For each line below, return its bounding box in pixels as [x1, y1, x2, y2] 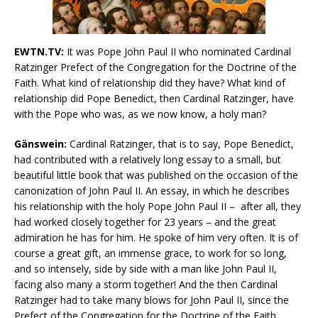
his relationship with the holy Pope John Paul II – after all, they [14, 199, 301, 214]
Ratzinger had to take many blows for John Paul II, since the [14, 293, 289, 307]
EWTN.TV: [14, 45, 64, 59]
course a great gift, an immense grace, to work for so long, [14, 246, 287, 261]
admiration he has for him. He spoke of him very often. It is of [14, 231, 298, 245]
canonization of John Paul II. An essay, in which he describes [14, 184, 290, 198]
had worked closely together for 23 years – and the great [14, 215, 276, 229]
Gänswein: [14, 137, 67, 151]
